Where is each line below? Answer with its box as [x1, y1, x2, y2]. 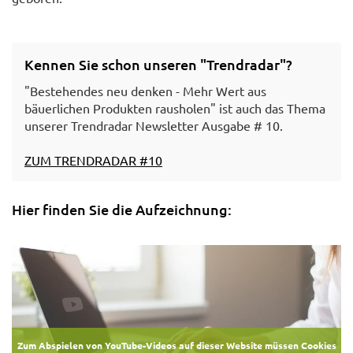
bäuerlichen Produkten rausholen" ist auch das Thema [24, 99, 325, 116]
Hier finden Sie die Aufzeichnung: [12, 199, 232, 218]
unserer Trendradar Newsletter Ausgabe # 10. [24, 117, 283, 133]
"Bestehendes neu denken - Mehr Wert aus [24, 82, 266, 98]
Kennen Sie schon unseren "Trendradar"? [24, 54, 292, 73]
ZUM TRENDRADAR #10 [24, 151, 162, 168]
